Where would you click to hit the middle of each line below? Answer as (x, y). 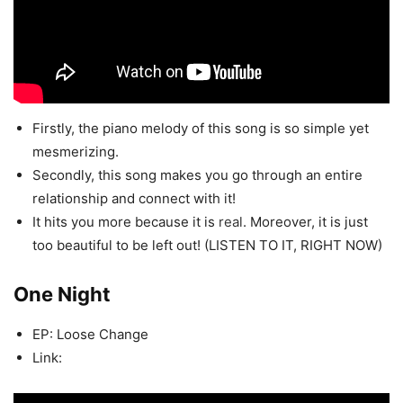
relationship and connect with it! (134, 199)
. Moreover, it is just (305, 222)
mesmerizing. (76, 152)
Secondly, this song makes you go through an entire (197, 175)
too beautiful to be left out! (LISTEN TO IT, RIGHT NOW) (207, 246)
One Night (62, 295)
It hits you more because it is (125, 222)
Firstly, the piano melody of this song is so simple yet (201, 129)
